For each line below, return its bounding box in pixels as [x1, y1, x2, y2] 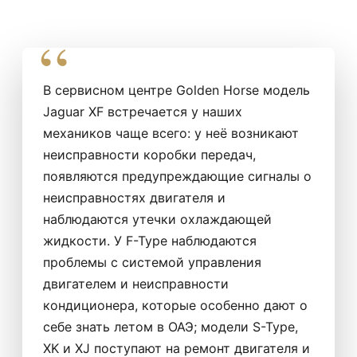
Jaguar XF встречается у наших [43, 103, 242, 120]
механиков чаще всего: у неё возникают [43, 124, 299, 141]
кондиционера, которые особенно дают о [43, 296, 308, 313]
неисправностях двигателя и [43, 189, 226, 206]
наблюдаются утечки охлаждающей [43, 210, 272, 227]
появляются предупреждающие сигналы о [43, 167, 312, 184]
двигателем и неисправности [43, 275, 229, 292]
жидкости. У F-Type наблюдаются [43, 232, 257, 249]
